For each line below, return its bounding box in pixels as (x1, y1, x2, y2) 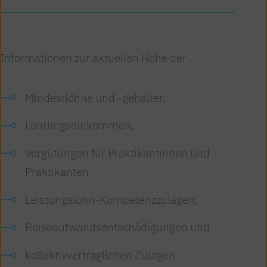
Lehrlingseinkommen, (24, 118, 134, 133)
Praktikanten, (24, 164, 92, 179)
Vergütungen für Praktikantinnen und (24, 145, 210, 160)
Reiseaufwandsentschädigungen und (24, 220, 210, 235)
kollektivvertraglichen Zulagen (24, 247, 175, 262)
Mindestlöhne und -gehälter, (24, 90, 166, 105)
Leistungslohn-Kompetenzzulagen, (24, 192, 198, 207)
